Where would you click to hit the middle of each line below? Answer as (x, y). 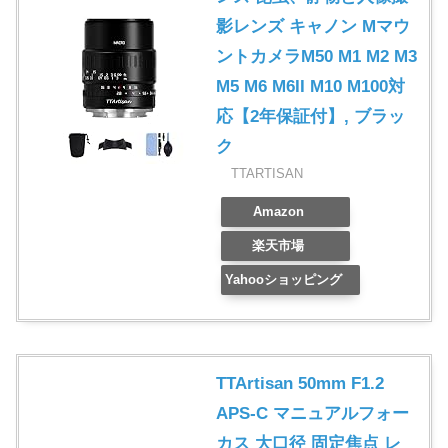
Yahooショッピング (283, 279)
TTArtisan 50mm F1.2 (300, 383)
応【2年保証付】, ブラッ (310, 116)
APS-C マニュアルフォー (312, 413)
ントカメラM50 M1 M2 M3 (316, 56)
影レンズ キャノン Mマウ (313, 26)
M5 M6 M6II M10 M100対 (310, 86)
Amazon (278, 211)
